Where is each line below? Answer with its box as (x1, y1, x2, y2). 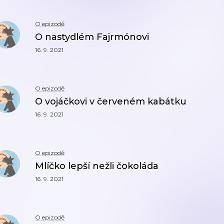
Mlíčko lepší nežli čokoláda (35, 160, 158, 171)
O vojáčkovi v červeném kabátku (35, 96, 186, 107)
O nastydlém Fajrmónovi (35, 31, 149, 42)
